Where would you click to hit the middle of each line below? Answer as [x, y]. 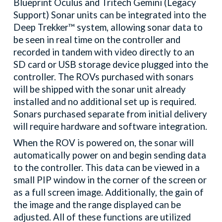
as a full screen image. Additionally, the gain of [109, 192]
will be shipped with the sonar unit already [100, 89]
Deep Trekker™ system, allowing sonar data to [108, 27]
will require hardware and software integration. [111, 126]
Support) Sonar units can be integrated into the [110, 15]
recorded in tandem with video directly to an [104, 52]
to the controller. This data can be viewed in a [107, 167]
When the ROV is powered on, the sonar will [104, 143]
